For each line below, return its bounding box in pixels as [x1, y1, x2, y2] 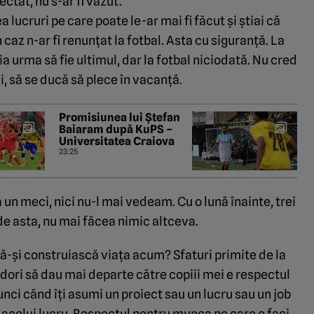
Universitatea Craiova [59, 135, 175, 149]
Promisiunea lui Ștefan [59, 111, 180, 125]
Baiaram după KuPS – [59, 123, 172, 137]
